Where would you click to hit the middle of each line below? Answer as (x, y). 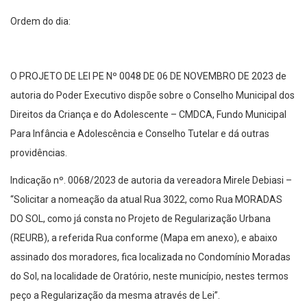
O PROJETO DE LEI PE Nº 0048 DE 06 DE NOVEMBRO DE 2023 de (148, 76)
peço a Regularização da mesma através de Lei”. (115, 295)
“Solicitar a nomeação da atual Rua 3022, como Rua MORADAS (146, 199)
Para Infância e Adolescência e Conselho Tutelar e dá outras (140, 134)
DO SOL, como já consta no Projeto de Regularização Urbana (140, 219)
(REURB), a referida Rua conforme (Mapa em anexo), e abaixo (144, 238)
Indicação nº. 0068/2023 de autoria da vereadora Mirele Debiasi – (152, 180)
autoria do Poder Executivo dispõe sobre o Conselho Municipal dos (152, 95)
